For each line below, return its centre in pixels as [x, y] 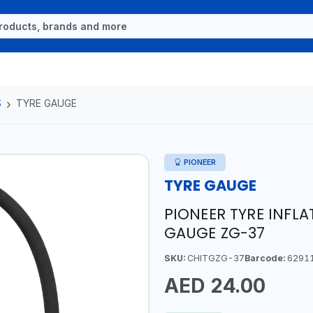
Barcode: [264, 258]
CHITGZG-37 [214, 258]
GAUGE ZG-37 [214, 233]
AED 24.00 [214, 285]
